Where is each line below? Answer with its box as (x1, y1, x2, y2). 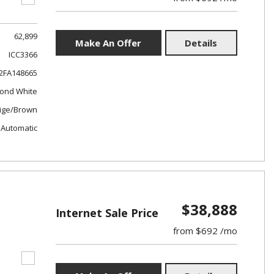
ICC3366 (8, 49, 37, 60)
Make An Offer (75, 37, 142, 49)
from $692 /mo (172, 224, 237, 237)
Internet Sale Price (55, 206, 158, 220)
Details (185, 37, 218, 49)
